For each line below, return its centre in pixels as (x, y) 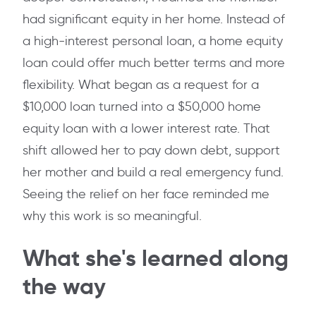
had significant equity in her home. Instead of (154, 19)
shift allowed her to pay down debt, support (151, 151)
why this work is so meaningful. (112, 216)
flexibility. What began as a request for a (141, 85)
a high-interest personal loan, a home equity (153, 41)
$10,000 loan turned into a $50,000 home (142, 107)
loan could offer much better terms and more (154, 63)
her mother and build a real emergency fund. (153, 172)
